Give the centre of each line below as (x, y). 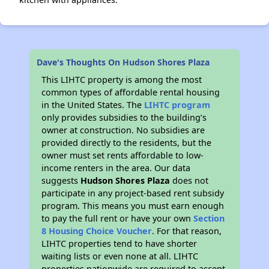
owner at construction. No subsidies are (123, 130)
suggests (61, 180)
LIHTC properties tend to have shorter (119, 243)
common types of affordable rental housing (131, 92)
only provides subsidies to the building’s (124, 117)
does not (189, 180)
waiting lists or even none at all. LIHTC (120, 256)
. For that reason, (187, 231)
